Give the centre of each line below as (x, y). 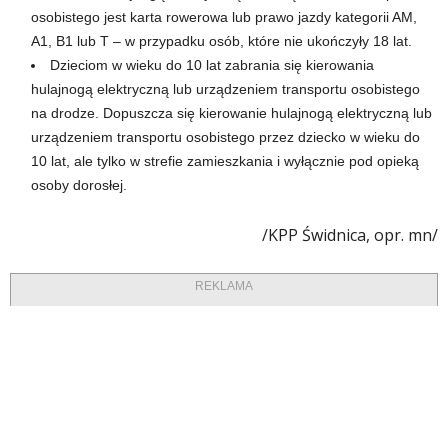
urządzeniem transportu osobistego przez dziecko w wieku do (225, 137)
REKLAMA (224, 286)
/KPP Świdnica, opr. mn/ (350, 235)
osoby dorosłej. (79, 185)
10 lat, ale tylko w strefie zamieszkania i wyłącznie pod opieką (225, 161)
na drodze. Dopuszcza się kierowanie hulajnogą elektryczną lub (231, 113)
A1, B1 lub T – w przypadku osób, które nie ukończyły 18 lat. (221, 41)
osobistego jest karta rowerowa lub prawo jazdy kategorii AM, (224, 17)
